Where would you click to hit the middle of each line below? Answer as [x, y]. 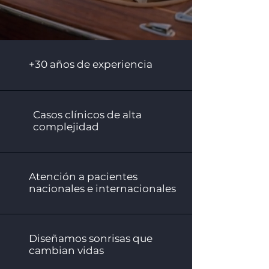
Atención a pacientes [83, 177]
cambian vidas [66, 250]
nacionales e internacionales [102, 189]
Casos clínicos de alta [87, 115]
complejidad [66, 127]
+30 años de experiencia [91, 64]
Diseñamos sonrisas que [91, 238]
